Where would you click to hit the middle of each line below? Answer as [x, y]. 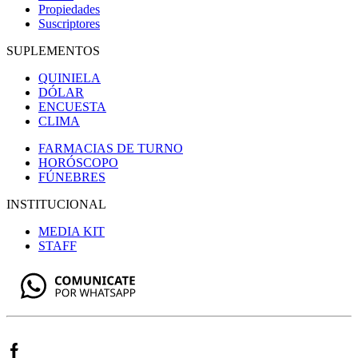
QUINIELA [70, 78]
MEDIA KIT [72, 232]
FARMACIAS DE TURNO [111, 149]
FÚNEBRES [72, 177]
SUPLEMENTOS [53, 51]
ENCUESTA [72, 107]
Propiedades [69, 10]
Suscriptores [69, 24]
